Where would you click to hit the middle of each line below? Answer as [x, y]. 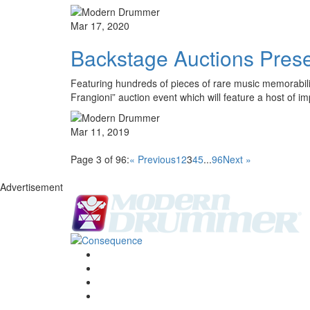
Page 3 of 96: [100, 159]
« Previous [153, 159]
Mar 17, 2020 [100, 25]
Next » [237, 159]
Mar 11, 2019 [100, 131]
